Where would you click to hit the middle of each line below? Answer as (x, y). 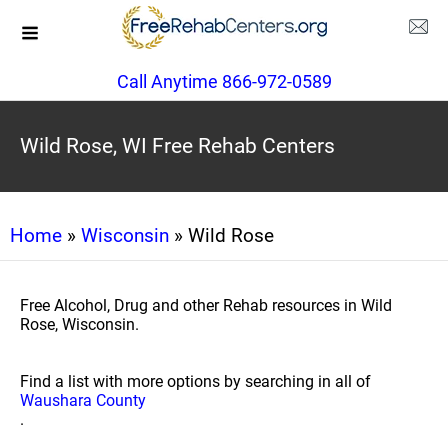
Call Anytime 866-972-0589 (224, 81)
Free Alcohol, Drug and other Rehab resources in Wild (206, 305)
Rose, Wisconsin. (79, 324)
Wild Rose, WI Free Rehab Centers (177, 146)
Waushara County (83, 400)
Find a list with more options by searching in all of (195, 381)
